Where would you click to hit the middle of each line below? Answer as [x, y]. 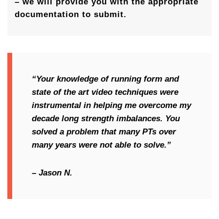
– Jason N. [52, 173]
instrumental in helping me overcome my [111, 106]
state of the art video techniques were [105, 92]
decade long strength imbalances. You [106, 119]
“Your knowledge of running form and [105, 79]
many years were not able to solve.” [101, 145]
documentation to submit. [71, 15]
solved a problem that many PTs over [104, 132]
